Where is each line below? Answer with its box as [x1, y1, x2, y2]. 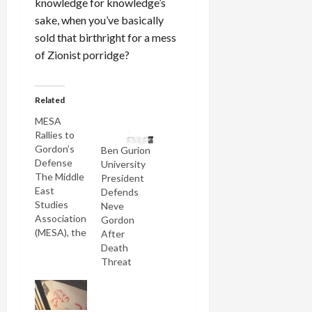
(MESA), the [35, 226, 86, 238]
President [100, 172, 144, 185]
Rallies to [35, 128, 75, 141]
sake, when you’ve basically [35, 13, 164, 26]
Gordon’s [35, 142, 75, 155]
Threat [100, 256, 132, 268]
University [100, 158, 146, 171]
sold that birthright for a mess [35, 30, 176, 44]
